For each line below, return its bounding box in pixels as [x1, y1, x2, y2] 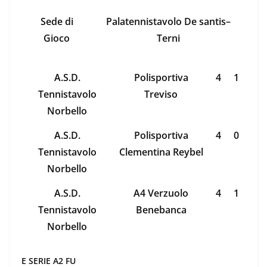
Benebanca [135, 203, 187, 217]
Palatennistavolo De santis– [106, 15, 231, 29]
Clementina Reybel [119, 145, 203, 159]
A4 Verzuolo [133, 187, 188, 200]
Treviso [144, 88, 178, 101]
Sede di [40, 15, 73, 29]
